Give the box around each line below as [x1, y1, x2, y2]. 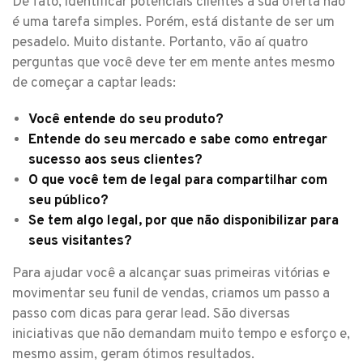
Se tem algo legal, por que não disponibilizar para [28, 212, 339, 231]
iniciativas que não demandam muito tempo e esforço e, [12, 326, 350, 344]
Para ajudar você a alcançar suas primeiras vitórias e [12, 265, 330, 284]
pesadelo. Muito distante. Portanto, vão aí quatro [12, 34, 308, 53]
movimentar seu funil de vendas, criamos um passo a [12, 285, 330, 304]
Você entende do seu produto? [28, 111, 224, 130]
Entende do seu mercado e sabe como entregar [28, 131, 327, 150]
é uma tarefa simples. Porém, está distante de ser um [12, 14, 335, 32]
